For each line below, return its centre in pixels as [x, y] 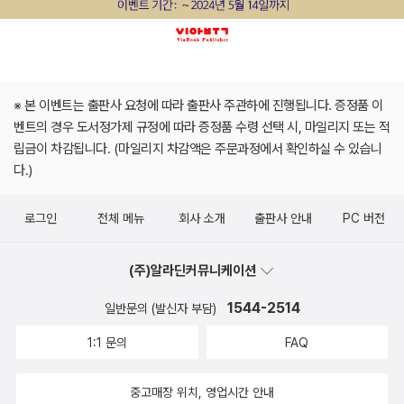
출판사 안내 [283, 219]
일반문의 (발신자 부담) [162, 309]
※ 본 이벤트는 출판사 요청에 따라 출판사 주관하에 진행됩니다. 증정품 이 [198, 106]
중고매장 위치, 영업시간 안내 [202, 393]
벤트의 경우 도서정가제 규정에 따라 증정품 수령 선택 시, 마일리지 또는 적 [202, 128]
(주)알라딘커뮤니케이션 [194, 271]
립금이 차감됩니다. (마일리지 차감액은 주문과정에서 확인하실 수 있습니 [198, 149]
